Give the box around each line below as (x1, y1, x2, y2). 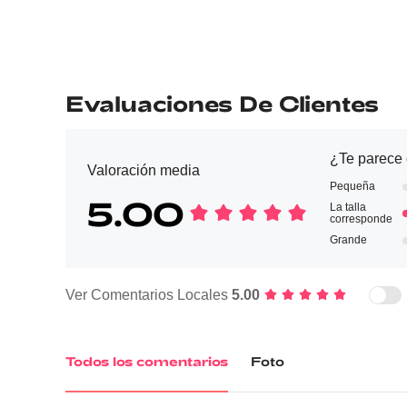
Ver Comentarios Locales (65, 287, 232, 303)
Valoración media (87, 163, 200, 178)
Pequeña (330, 180, 375, 193)
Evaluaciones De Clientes (65, 90, 379, 116)
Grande (330, 233, 367, 246)
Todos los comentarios (65, 353, 228, 369)
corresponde (330, 213, 392, 225)
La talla (330, 201, 366, 213)
